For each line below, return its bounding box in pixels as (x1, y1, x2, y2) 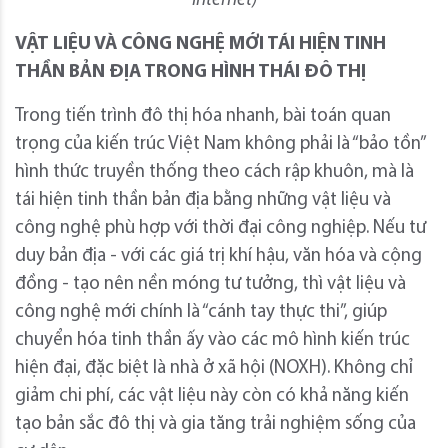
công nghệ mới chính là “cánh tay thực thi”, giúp (15, 302, 387, 322)
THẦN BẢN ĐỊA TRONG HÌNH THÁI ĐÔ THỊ (15, 62, 366, 82)
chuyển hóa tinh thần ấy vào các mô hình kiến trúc (15, 330, 410, 350)
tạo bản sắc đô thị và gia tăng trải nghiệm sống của (15, 414, 416, 434)
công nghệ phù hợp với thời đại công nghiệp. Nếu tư (15, 218, 426, 238)
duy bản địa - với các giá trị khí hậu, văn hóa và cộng (15, 246, 422, 266)
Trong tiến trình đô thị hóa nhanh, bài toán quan (15, 106, 391, 126)
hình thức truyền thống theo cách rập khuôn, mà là (15, 162, 414, 182)
